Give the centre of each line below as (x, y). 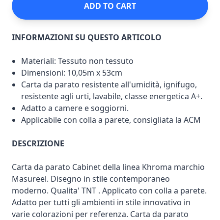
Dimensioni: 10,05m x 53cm (72, 72)
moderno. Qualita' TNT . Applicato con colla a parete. (109, 190)
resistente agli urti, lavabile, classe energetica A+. (112, 96)
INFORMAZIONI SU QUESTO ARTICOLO (87, 37)
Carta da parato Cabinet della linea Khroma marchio (108, 167)
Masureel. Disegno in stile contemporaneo (91, 179)
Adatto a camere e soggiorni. (75, 108)
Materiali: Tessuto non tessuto (78, 61)
